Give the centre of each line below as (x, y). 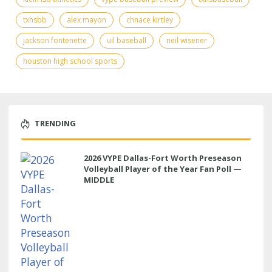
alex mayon (87, 19)
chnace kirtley (150, 19)
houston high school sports (70, 61)
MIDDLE (99, 179)
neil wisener (187, 40)
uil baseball (127, 40)
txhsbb (35, 19)
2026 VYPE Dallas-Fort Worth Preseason (163, 158)
